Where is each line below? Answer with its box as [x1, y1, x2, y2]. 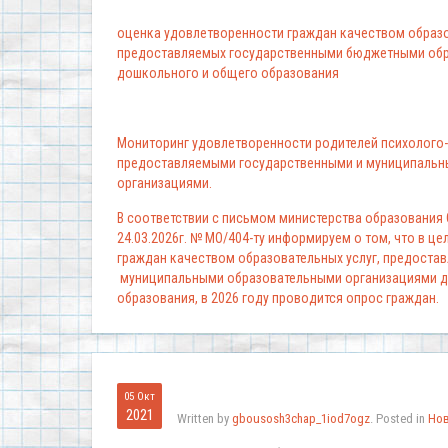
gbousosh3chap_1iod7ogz [232, 411, 370, 427]
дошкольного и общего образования [117, 65, 339, 82]
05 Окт [124, 390, 155, 404]
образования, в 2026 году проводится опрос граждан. [117, 290, 442, 307]
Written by [177, 411, 232, 427]
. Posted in [370, 411, 428, 427]
